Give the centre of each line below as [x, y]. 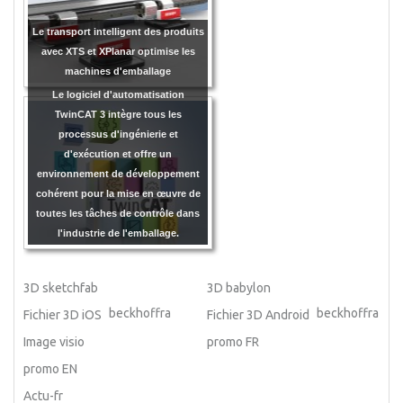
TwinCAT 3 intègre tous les [118, 114]
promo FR [233, 341]
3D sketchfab [61, 287]
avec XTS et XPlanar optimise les [118, 51]
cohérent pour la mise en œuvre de [118, 193]
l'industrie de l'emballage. [118, 233]
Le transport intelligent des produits [118, 31]
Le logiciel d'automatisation [118, 94]
